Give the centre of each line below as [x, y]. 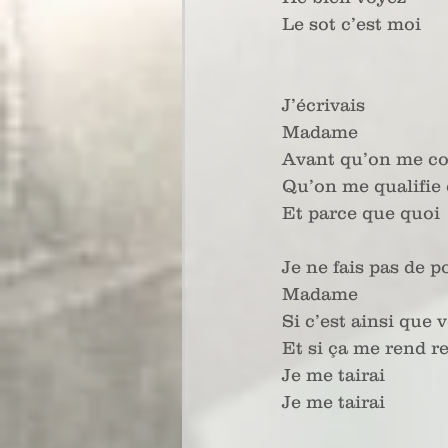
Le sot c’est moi [351, 24]
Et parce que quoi [363, 213]
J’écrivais [326, 105]
